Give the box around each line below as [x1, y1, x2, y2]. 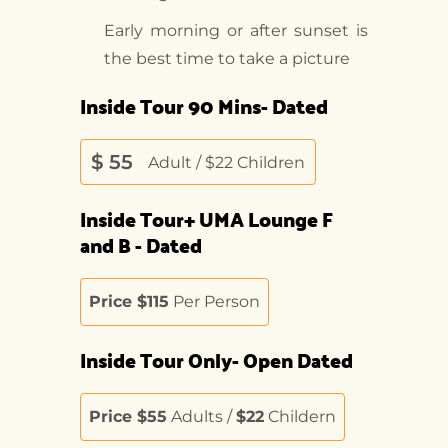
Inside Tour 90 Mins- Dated [80, 87, 328, 126]
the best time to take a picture [104, 49, 350, 69]
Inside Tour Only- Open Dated [80, 341, 353, 380]
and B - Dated [80, 226, 202, 265]
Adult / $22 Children [148, 152, 305, 172]
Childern [264, 407, 336, 427]
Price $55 [89, 407, 167, 427]
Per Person [169, 292, 260, 312]
